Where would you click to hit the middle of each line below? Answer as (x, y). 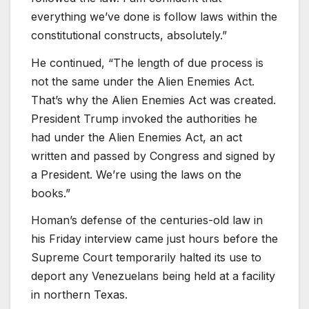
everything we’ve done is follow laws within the (154, 16)
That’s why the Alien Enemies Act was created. (153, 100)
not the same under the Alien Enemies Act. (143, 81)
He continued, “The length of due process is (147, 62)
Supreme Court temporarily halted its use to (146, 258)
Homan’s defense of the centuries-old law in (147, 220)
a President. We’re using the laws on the (136, 174)
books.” (51, 193)
